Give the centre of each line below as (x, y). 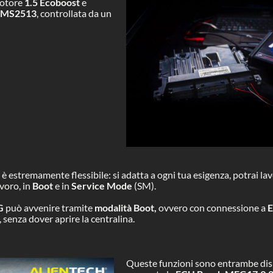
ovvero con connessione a (212, 208)
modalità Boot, (125, 208)
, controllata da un (74, 13)
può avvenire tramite (49, 208)
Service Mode (101, 186)
